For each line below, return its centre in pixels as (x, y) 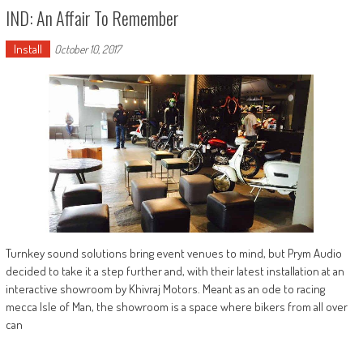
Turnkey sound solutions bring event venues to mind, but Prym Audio (173, 254)
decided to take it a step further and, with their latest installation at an (175, 271)
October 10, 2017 (87, 49)
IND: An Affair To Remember (92, 18)
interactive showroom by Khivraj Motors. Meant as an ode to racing (165, 289)
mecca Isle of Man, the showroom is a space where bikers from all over (176, 307)
